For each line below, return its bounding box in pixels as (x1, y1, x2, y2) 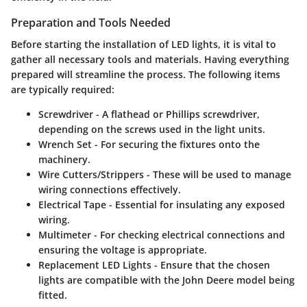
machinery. (38, 153, 90, 167)
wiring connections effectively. (38, 183, 181, 197)
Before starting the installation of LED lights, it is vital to (11, 38, 276, 51)
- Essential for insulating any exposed (106, 198, 285, 212)
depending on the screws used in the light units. (38, 123, 265, 136)
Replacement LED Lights (38, 258, 151, 272)
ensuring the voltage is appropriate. (38, 243, 207, 257)
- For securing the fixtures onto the (92, 138, 260, 151)
